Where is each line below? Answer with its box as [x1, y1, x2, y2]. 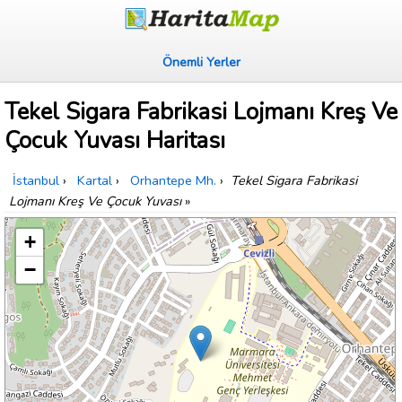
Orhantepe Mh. [130, 171, 216, 190]
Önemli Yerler [162, 53, 240, 71]
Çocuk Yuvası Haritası [4, 125, 225, 157]
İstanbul [13, 171, 59, 190]
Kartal [77, 171, 112, 190]
